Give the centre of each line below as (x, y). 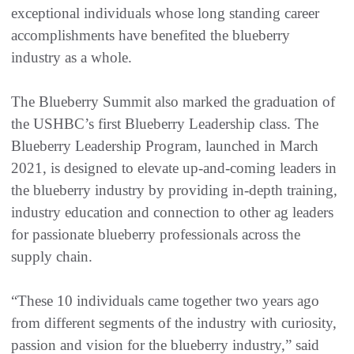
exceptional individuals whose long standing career (165, 13)
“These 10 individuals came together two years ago (165, 300)
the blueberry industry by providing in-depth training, (174, 190)
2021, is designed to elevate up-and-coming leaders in (174, 168)
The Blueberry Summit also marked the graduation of (173, 101)
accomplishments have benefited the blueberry (151, 35)
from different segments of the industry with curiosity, (174, 322)
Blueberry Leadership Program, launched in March (165, 145)
